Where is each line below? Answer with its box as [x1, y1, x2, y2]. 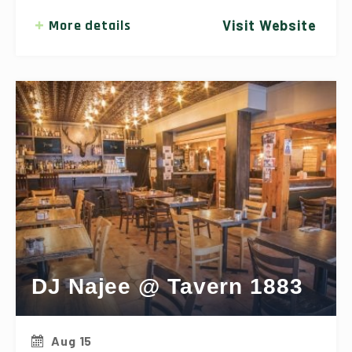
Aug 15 [50, 333, 93, 349]
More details [48, 16, 131, 35]
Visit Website [222, 16, 317, 34]
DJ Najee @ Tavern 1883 [31, 274, 303, 299]
